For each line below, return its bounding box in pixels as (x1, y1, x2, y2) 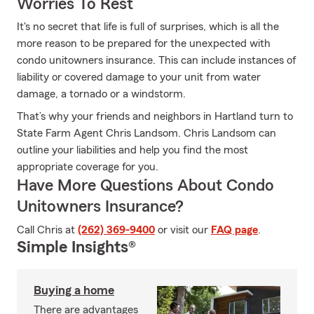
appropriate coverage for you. (17, 161, 158, 172)
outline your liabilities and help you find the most (17, 144, 248, 156)
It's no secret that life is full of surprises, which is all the (17, 21, 279, 32)
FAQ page (211, 224, 258, 235)
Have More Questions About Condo (17, 177, 274, 194)
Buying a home (34, 284, 114, 296)
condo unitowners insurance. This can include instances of (17, 55, 296, 66)
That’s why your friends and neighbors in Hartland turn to (17, 111, 293, 122)
